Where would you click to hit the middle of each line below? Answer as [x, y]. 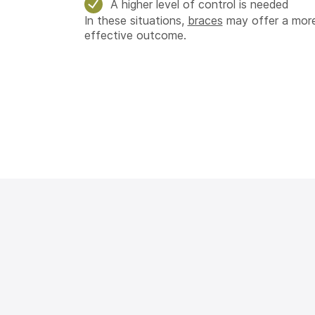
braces [205, 20]
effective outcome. [135, 35]
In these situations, [136, 20]
